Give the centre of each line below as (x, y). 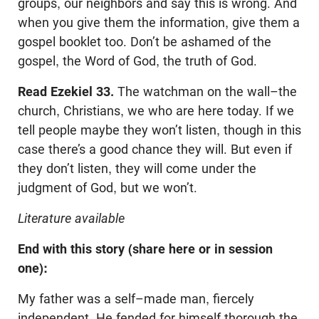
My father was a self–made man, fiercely (136, 299)
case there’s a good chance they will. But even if (155, 150)
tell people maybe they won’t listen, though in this (159, 130)
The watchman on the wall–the (205, 92)
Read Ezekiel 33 (64, 92)
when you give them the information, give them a (159, 23)
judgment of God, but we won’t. (108, 188)
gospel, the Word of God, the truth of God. (137, 61)
